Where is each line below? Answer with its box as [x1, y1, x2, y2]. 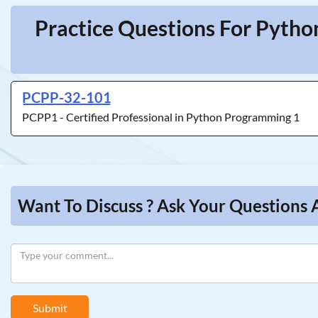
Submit [32, 300, 67, 314]
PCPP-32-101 [22, 89, 111, 106]
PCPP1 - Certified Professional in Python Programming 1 [22, 110, 300, 124]
